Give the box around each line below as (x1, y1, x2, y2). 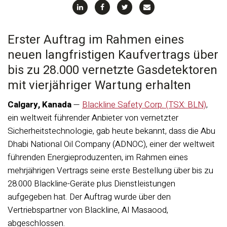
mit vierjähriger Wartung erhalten (8, 77, 191, 94)
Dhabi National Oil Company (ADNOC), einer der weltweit (8, 138, 215, 150)
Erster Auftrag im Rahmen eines (8, 31, 184, 49)
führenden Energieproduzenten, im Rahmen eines (8, 151, 188, 164)
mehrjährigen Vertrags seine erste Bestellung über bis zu (8, 164, 213, 177)
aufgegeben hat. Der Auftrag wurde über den (8, 191, 171, 203)
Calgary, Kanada (8, 98, 71, 111)
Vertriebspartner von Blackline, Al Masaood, (8, 204, 168, 216)
